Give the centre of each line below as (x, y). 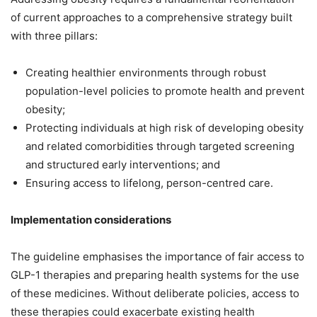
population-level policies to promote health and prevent (165, 91)
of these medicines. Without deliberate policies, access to (155, 293)
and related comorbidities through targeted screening (160, 146)
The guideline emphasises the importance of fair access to (157, 256)
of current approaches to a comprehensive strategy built (151, 17)
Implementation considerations (91, 219)
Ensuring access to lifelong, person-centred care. (149, 183)
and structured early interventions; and (123, 164)
